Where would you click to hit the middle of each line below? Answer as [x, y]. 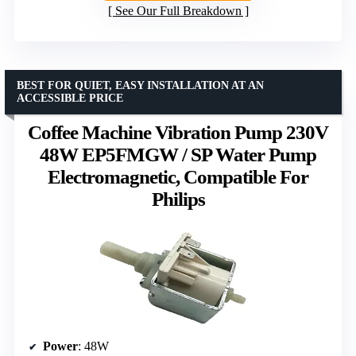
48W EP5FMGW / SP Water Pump [178, 155]
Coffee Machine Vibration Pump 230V [178, 133]
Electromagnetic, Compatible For [178, 177]
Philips [178, 199]
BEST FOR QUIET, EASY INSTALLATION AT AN [140, 86]
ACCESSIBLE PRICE [70, 99]
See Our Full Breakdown [178, 11]
